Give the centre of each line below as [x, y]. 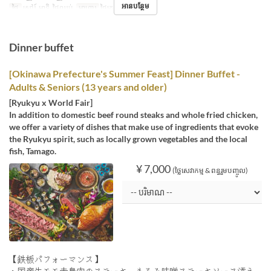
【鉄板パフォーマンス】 [56, 259]
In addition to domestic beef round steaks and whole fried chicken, [133, 115]
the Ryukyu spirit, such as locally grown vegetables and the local [128, 139]
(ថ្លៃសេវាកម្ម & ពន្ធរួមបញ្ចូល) [210, 171]
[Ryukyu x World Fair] [51, 103]
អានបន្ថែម [135, 6]
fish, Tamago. [33, 151]
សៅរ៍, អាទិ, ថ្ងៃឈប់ [47, 8]
